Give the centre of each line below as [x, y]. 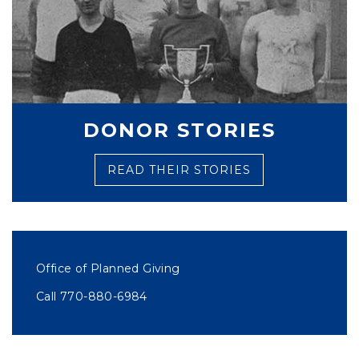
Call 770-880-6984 [92, 296]
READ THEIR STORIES [179, 170]
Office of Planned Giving [108, 268]
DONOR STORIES [179, 130]
